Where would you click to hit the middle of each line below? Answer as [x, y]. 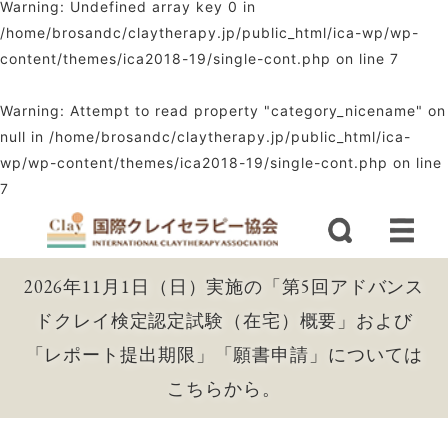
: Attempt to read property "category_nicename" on [253, 110]
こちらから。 [224, 388]
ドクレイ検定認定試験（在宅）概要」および [224, 320]
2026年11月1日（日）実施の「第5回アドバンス [224, 286]
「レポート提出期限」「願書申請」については [224, 354]
